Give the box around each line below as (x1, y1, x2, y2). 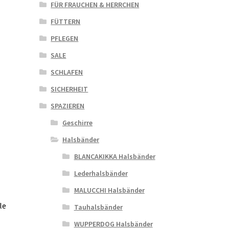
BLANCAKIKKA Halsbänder (74, 152, 155, 162)
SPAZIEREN (51, 101, 85, 111)
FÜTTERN (51, 17, 81, 27)
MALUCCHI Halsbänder (74, 186, 145, 195)
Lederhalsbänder (74, 169, 128, 178)
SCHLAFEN (51, 67, 83, 77)
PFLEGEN (51, 34, 79, 43)
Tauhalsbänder (74, 202, 123, 212)
